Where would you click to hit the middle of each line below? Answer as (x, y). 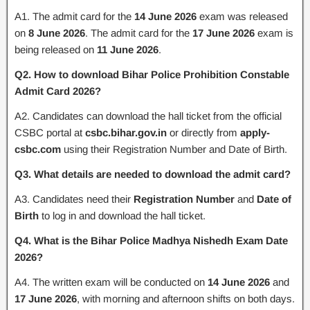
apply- (255, 132)
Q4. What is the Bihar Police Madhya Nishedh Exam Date (151, 240)
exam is (274, 33)
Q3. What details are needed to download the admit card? (153, 174)
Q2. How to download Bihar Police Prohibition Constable (152, 74)
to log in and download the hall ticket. (122, 215)
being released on (56, 49)
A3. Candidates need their (74, 199)
